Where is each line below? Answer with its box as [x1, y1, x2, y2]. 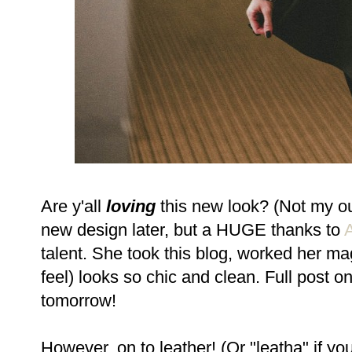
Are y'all [41, 196, 106, 217]
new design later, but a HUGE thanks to [41, 220, 344, 240]
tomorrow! [41, 291, 116, 311]
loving [106, 196, 156, 217]
